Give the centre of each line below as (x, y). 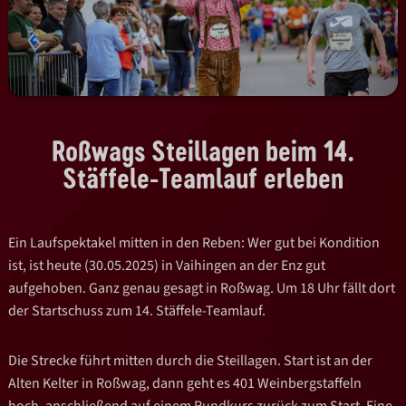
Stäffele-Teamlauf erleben (203, 177)
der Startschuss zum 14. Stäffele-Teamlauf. (137, 310)
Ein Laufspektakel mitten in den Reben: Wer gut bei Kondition (194, 242)
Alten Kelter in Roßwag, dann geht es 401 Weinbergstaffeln (185, 383)
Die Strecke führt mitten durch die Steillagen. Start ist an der (191, 360)
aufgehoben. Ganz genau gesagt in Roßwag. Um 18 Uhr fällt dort (202, 288)
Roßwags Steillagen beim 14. (203, 150)
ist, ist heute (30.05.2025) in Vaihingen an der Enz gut (167, 265)
